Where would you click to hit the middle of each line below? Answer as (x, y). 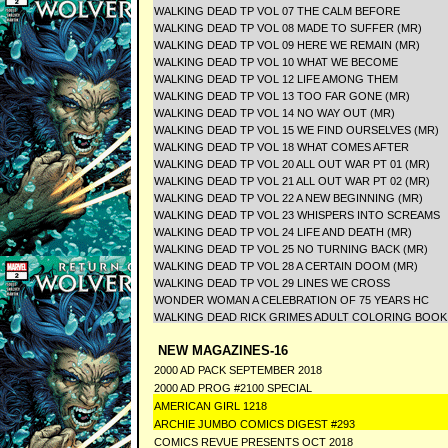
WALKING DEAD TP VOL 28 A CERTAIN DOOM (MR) (285, 266)
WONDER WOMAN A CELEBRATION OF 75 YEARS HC (291, 300)
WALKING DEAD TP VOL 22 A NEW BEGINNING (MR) (288, 198)
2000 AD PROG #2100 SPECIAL (232, 388)
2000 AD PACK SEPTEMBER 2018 (239, 370)
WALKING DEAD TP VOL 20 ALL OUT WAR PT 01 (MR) (291, 164)
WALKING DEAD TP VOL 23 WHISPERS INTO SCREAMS (296, 215)
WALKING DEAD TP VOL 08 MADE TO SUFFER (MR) (287, 28)
